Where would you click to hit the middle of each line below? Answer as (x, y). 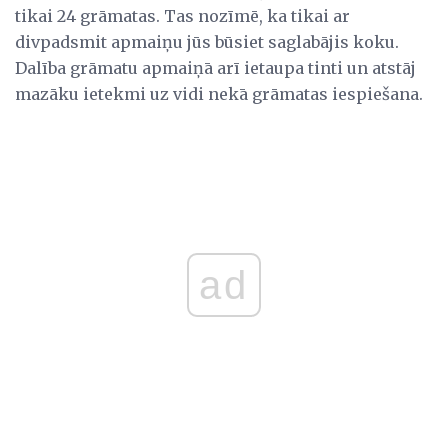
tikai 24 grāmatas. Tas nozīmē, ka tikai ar (182, 15)
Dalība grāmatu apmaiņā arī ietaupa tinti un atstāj (215, 67)
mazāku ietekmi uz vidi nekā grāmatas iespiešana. (219, 93)
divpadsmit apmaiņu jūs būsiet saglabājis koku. (207, 41)
